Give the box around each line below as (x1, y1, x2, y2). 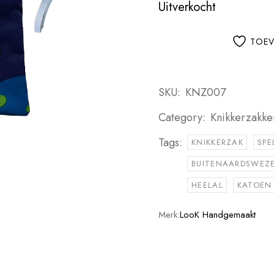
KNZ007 (185, 84, 226, 100)
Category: (158, 109, 206, 125)
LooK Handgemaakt (180, 208, 256, 221)
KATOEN (237, 179, 272, 191)
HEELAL (191, 179, 223, 191)
